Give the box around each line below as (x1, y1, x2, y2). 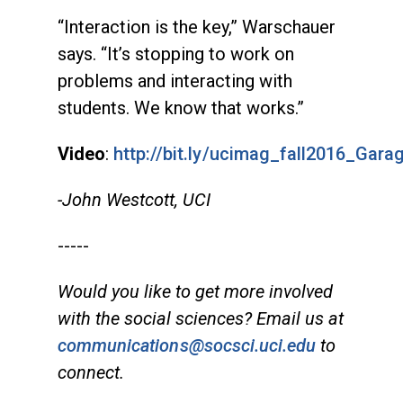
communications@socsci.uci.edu (58, 335, 317, 357)
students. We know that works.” (58, 97, 304, 120)
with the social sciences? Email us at (58, 308, 344, 330)
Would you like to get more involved (58, 281, 333, 303)
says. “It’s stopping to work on (58, 43, 294, 66)
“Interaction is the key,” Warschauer (58, 16, 336, 39)
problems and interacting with (58, 70, 292, 93)
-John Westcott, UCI (58, 189, 210, 211)
